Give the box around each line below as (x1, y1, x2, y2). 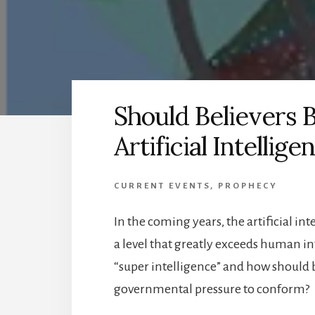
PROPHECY (218, 181, 278, 191)
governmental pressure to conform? (114, 281, 309, 296)
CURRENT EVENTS (114, 181, 210, 191)
